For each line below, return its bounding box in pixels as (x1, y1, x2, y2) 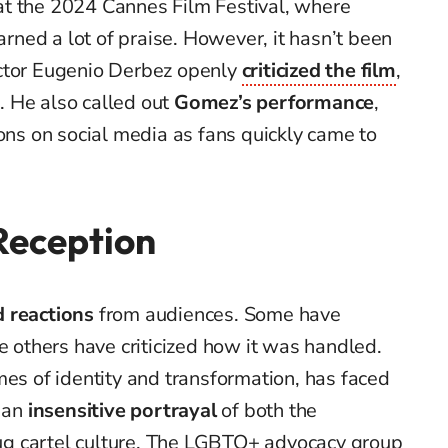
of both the (216, 397, 318, 425)
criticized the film (241, 57, 396, 85)
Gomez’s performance (174, 89, 375, 117)
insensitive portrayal (27, 397, 217, 425)
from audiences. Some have (94, 301, 341, 329)
